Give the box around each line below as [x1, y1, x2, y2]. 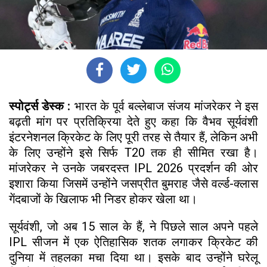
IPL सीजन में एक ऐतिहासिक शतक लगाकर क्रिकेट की [9, 234, 258, 249]
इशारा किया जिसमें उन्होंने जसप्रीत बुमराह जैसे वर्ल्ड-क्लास [9, 176, 258, 191]
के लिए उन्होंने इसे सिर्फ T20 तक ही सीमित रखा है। [9, 145, 258, 160]
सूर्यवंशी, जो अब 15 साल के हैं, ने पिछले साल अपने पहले [9, 219, 258, 234]
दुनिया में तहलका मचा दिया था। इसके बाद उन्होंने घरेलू [9, 250, 258, 265]
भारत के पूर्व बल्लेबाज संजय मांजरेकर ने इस [70, 98, 259, 113]
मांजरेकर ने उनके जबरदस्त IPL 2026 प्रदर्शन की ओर [9, 160, 258, 175]
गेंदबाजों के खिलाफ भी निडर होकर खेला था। [9, 191, 200, 206]
